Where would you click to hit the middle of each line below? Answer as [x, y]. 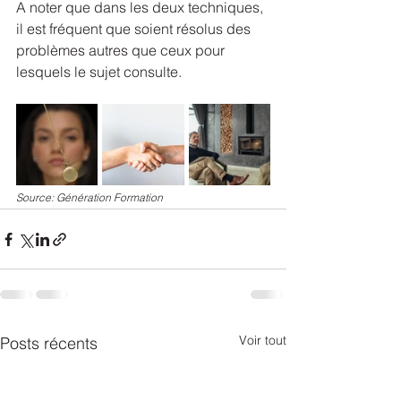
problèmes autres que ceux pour [122, 51]
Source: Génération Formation [90, 198]
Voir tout [263, 341]
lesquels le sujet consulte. [99, 72]
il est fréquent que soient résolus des [135, 29]
